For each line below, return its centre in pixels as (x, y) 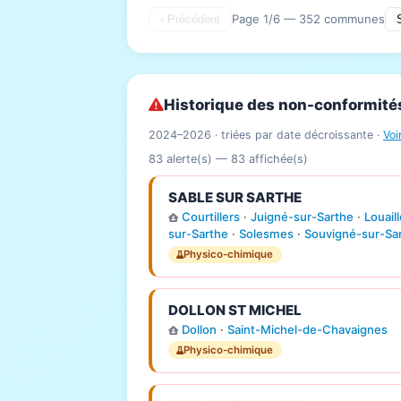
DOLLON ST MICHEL (235, 311)
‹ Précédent (190, 19)
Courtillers (210, 217)
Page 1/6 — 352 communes (308, 19)
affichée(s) (277, 158)
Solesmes (266, 234)
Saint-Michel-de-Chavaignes (307, 330)
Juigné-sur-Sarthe (302, 217)
